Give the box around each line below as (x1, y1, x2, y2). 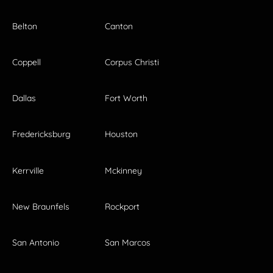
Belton (12, 20, 37, 32)
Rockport (105, 200, 140, 212)
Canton (105, 20, 133, 32)
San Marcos (105, 236, 151, 248)
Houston (105, 129, 138, 140)
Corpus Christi (105, 56, 159, 68)
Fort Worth (105, 93, 147, 104)
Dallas (12, 93, 36, 104)
